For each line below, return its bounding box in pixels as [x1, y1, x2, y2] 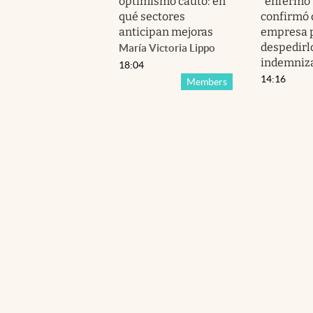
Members [186, 75, 227, 87]
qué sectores [119, 9, 186, 23]
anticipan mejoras [119, 24, 214, 38]
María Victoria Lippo [119, 41, 215, 54]
